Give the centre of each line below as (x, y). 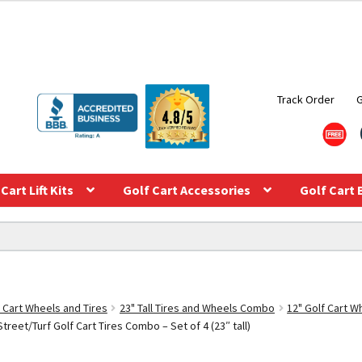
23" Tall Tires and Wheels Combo (197, 307)
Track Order (305, 99)
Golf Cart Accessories (186, 189)
